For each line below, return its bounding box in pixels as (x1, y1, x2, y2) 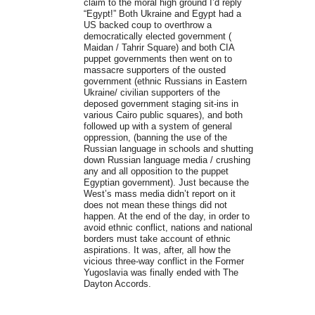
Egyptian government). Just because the (83, 177, 249, 188)
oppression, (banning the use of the (83, 132, 227, 143)
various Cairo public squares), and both (83, 110, 243, 121)
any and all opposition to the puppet (83, 166, 229, 177)
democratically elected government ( (83, 31, 231, 42)
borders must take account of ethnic (83, 233, 231, 245)
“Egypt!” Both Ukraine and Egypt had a (83, 8, 241, 20)
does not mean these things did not (83, 200, 227, 211)
